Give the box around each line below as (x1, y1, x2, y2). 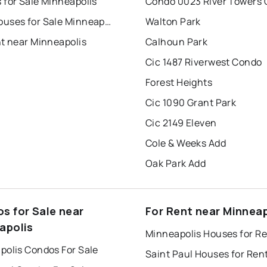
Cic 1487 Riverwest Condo (145, 55, 262, 69)
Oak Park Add (145, 156, 206, 170)
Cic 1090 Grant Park (145, 95, 237, 109)
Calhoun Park (145, 35, 208, 48)
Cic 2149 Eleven (145, 116, 217, 129)
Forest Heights (145, 75, 213, 89)
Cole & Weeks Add (145, 136, 226, 150)
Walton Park (145, 14, 201, 28)
